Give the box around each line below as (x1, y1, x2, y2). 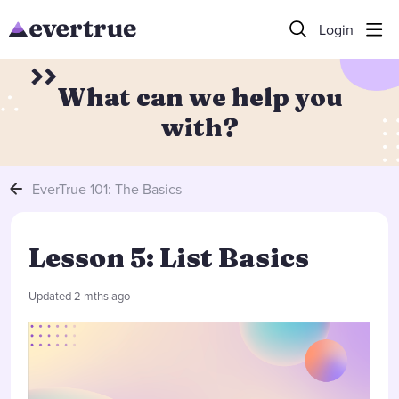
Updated (28, 288, 74, 304)
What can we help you (56, 82, 343, 112)
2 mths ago (74, 288, 130, 304)
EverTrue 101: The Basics (32, 178, 182, 199)
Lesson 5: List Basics (28, 241, 309, 274)
